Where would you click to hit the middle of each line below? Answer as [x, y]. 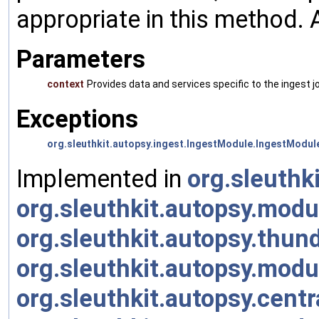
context [66, 84]
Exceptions [77, 119]
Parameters [81, 59]
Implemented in [102, 179]
